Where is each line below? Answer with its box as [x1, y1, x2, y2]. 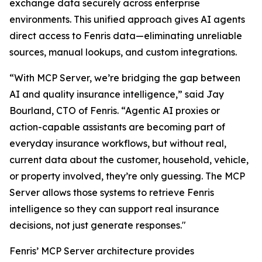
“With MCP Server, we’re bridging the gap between [9, 72, 240, 84]
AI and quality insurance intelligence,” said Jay [9, 88, 224, 101]
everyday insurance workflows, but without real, [9, 137, 226, 150]
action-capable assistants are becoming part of [9, 121, 225, 133]
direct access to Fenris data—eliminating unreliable [9, 30, 242, 42]
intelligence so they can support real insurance [9, 203, 219, 215]
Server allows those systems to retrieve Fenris [9, 187, 214, 199]
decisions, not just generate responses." [9, 219, 186, 232]
